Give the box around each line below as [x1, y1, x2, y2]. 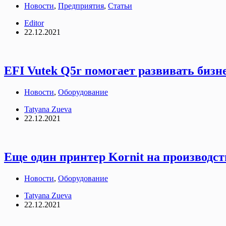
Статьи [108, 2, 132, 11]
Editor [24, 19, 44, 28]
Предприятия [58, 2, 104, 11]
